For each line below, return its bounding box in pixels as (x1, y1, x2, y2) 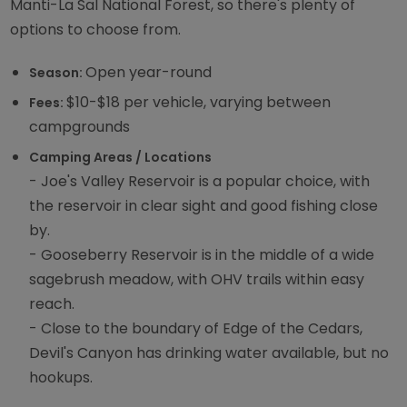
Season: (29, 63, 86, 82)
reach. (29, 293, 75, 315)
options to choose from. (10, 18, 182, 40)
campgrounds (29, 116, 131, 138)
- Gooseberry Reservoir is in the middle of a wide (29, 244, 375, 266)
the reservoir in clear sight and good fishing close (29, 195, 379, 217)
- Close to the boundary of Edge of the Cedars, (29, 318, 363, 340)
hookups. (29, 367, 94, 389)
